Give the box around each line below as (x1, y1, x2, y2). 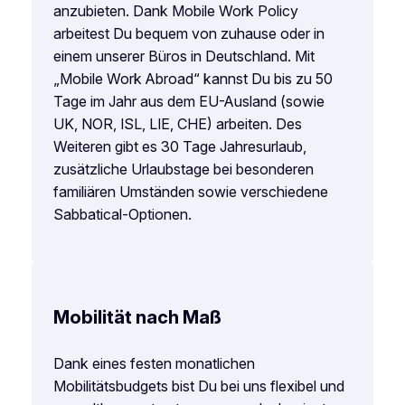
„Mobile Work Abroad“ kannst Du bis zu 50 (52, 69, 333, 88)
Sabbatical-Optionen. (52, 204, 195, 223)
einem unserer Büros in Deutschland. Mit (52, 46, 315, 65)
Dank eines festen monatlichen (52, 353, 255, 372)
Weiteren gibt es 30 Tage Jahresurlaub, (52, 137, 306, 155)
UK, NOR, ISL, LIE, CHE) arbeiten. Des (52, 114, 302, 133)
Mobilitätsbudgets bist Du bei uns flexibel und (52, 376, 344, 395)
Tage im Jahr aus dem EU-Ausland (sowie (52, 91, 325, 110)
